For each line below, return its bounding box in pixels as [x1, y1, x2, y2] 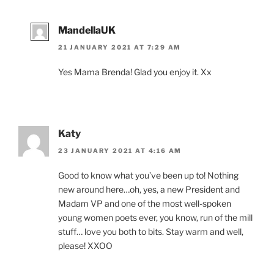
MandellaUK [58, 24, 116, 36]
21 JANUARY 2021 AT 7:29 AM [58, 43, 182, 51]
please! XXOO [58, 240, 113, 251]
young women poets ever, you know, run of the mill [58, 212, 253, 223]
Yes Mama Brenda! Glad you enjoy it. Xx [58, 67, 212, 78]
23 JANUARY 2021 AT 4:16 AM [58, 147, 182, 155]
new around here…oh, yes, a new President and [58, 184, 240, 195]
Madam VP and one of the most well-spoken [58, 198, 231, 209]
